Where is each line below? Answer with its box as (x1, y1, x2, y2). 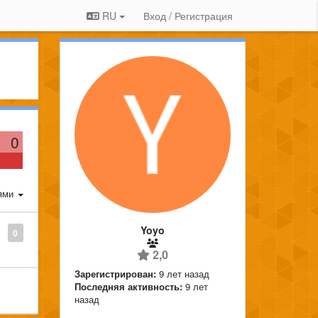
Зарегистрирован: (74, 266, 156, 280)
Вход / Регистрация (143, 9, 233, 23)
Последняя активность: (74, 279, 182, 293)
